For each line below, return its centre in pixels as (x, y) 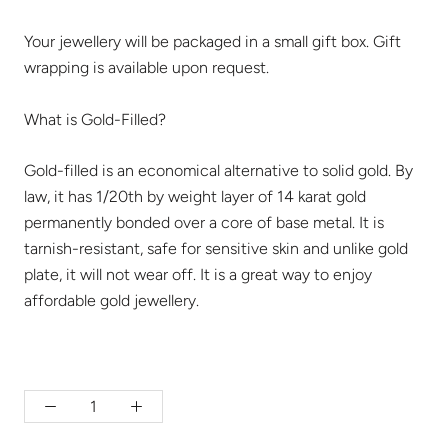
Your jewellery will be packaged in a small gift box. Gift (212, 42)
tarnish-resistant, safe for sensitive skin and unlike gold (216, 249)
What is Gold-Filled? (95, 119)
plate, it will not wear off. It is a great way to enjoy (198, 275)
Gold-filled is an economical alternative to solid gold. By (218, 171)
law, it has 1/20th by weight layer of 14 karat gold (195, 197)
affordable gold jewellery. (111, 301)
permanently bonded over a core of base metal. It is (204, 223)
